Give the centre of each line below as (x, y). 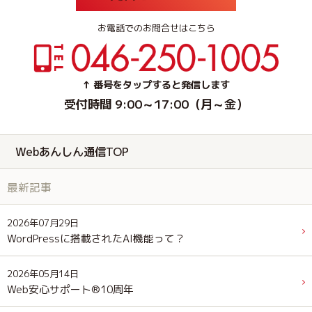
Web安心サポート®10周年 (70, 290)
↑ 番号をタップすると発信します (156, 85)
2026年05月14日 (43, 274)
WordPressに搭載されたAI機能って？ (96, 238)
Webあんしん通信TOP (72, 151)
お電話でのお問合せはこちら (156, 28)
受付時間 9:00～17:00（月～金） (156, 104)
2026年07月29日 (43, 223)
